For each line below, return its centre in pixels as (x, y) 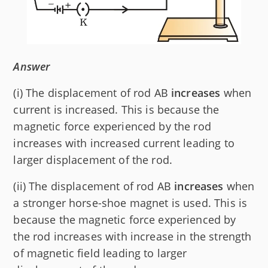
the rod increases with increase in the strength (133, 237)
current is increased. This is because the (116, 110)
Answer (32, 67)
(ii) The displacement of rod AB (94, 186)
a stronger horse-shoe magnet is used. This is (130, 203)
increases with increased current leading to (124, 143)
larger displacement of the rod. (93, 160)
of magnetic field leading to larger (100, 253)
